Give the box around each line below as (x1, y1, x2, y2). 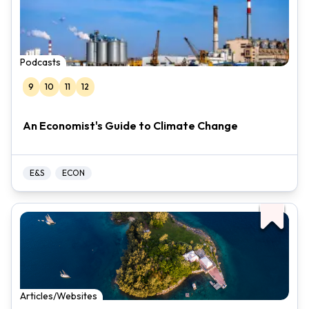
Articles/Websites (20, 290, 97, 302)
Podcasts (20, 56, 61, 68)
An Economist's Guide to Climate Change (23, 119, 238, 132)
